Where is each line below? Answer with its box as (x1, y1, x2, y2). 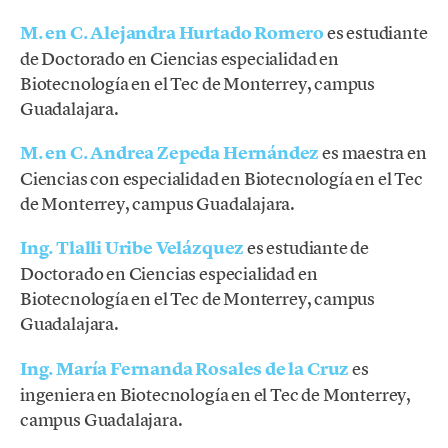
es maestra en (319, 141, 427, 165)
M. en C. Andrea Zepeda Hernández (20, 141, 320, 166)
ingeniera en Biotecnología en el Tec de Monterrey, (20, 382, 412, 406)
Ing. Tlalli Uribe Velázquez (20, 236, 245, 261)
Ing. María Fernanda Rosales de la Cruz (20, 356, 350, 381)
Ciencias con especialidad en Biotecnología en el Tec (20, 167, 423, 191)
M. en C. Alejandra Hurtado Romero (20, 21, 325, 45)
